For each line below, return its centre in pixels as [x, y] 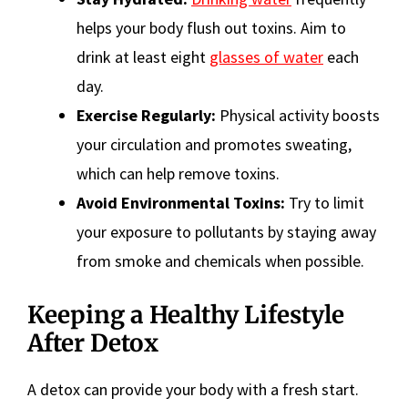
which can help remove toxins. [178, 173]
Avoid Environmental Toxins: [181, 202]
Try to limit [325, 202]
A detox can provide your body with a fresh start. [193, 389]
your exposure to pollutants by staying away [226, 231]
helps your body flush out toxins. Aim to [211, 27]
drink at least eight [143, 56]
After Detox [93, 342]
